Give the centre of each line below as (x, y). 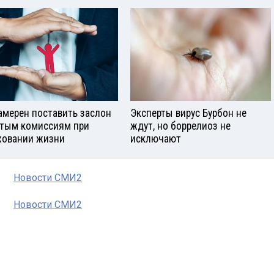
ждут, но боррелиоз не (180, 126)
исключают (156, 139)
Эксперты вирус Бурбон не (188, 113)
